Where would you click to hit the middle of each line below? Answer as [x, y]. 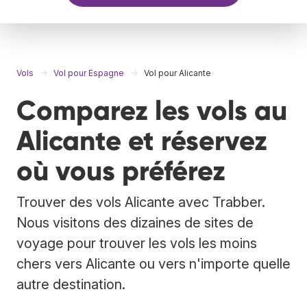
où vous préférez [121, 171]
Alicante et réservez [142, 140]
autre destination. [71, 284]
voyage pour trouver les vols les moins [137, 243]
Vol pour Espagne [89, 73]
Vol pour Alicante [177, 73]
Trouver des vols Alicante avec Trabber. [141, 202]
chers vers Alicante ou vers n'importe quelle [153, 263]
